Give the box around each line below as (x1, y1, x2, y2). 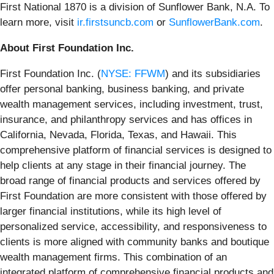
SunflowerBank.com (169, 16, 260, 28)
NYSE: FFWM (101, 67, 165, 80)
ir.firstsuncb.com (77, 16, 154, 28)
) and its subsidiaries (165, 67, 261, 80)
